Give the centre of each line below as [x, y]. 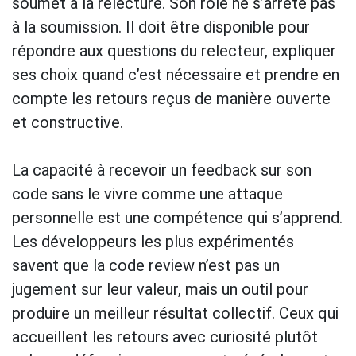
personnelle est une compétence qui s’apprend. [177, 217]
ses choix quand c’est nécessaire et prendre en [176, 74]
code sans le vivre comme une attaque [147, 193]
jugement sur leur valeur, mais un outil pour [160, 289]
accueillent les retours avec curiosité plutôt [165, 337]
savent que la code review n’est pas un [146, 265]
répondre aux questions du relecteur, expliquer [174, 50]
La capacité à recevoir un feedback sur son [162, 170]
